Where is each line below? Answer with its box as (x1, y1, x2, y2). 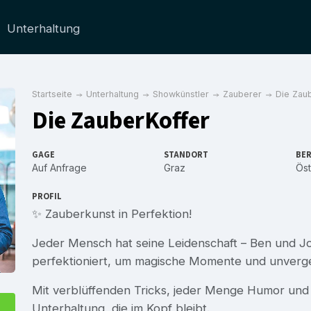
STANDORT (164, 148, 208, 161)
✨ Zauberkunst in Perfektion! (32, 206, 192, 221)
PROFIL (32, 190, 62, 203)
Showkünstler (153, 89, 209, 99)
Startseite (32, 89, 72, 99)
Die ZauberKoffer (32, 103, 210, 138)
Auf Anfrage (32, 161, 87, 174)
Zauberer (223, 89, 262, 99)
